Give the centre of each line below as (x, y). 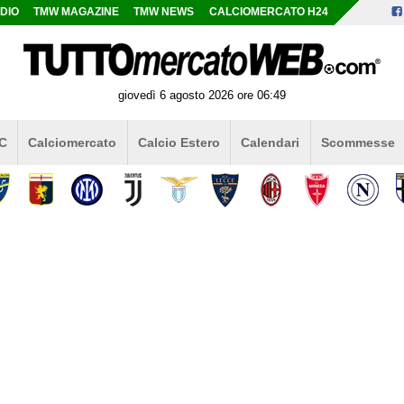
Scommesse (358, 142)
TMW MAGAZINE (77, 12)
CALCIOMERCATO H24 (268, 12)
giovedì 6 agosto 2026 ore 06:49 (202, 95)
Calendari (271, 142)
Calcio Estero (179, 142)
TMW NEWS (164, 12)
